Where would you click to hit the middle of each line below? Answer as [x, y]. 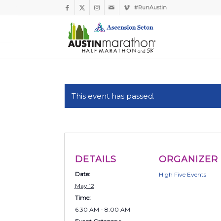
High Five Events [183, 174]
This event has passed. [113, 96]
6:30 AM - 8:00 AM [102, 209]
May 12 [84, 186]
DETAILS [95, 159]
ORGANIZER [189, 159]
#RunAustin [150, 7]
